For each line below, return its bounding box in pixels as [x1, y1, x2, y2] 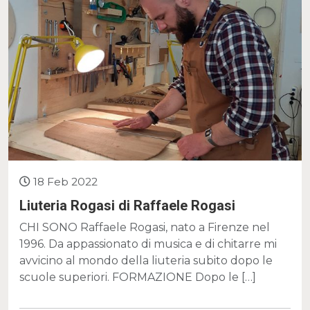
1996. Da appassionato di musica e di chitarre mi [19, 237, 277, 251]
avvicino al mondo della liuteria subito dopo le [19, 254, 273, 268]
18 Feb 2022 [33, 175, 98, 189]
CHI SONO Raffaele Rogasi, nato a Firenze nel [19, 221, 270, 235]
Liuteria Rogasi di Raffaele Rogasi [19, 197, 235, 215]
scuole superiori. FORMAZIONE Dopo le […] [19, 271, 256, 284]
